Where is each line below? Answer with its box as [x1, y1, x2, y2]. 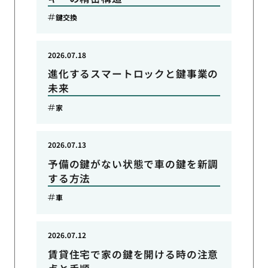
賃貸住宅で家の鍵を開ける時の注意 [47, 246, 219, 261]
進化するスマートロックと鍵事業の [47, 66, 219, 81]
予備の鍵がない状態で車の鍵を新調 [47, 156, 219, 171]
